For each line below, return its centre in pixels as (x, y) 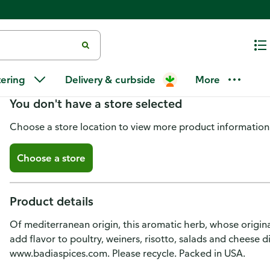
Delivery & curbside (110, 80)
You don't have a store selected (96, 103)
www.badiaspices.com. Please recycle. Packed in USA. (127, 253)
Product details (52, 201)
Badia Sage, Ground (90, 66)
